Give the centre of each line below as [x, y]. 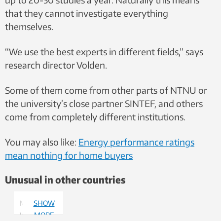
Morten [32, 203]
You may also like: [42, 142]
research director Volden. [56, 65]
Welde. [31, 215]
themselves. [29, 27]
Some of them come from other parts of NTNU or [106, 90]
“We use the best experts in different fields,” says [104, 52]
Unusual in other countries [65, 180]
